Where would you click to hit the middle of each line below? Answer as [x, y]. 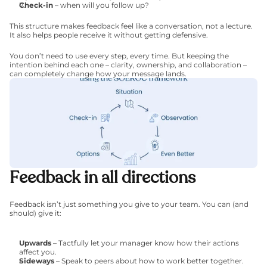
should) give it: [35, 213]
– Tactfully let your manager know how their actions [145, 243]
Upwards [35, 243]
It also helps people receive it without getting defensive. [109, 35]
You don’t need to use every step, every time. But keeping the [119, 56]
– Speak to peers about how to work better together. [149, 261]
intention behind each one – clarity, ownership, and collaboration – [128, 65]
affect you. [38, 252]
